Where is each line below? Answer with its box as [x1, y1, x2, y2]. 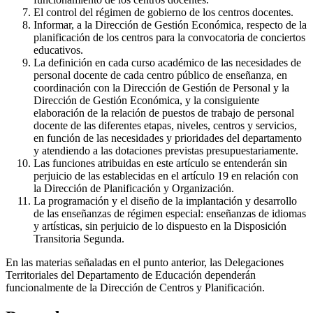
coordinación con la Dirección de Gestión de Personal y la [34, 81, 289, 94]
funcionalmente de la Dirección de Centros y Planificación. [6, 281, 265, 293]
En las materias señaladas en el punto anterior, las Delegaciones [6, 256, 284, 268]
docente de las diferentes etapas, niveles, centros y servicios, [34, 119, 297, 131]
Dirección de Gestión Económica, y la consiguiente [34, 94, 259, 106]
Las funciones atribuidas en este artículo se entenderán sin [34, 156, 287, 169]
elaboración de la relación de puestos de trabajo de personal [34, 106, 294, 119]
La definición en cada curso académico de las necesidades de [34, 56, 301, 68]
